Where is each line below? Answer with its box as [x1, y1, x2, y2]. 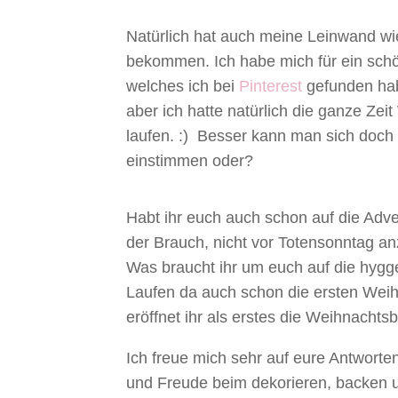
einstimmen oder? [126, 152, 253, 170]
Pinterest [239, 77, 302, 95]
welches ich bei [126, 77, 239, 95]
